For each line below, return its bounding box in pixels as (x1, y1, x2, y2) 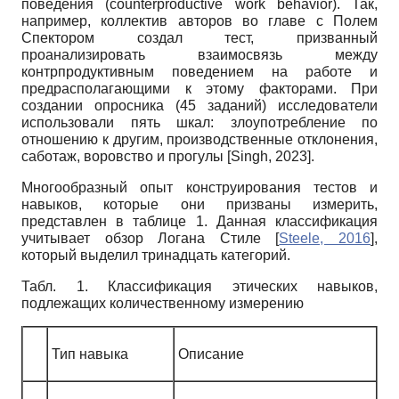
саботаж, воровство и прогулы (21, 148, 227, 164)
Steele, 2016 (279, 230, 371, 246)
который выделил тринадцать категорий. (21, 247, 290, 263)
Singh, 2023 (231, 148, 307, 164)
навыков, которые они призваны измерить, (21, 196, 378, 212)
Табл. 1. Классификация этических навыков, (21, 278, 378, 294)
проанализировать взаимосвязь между (21, 46, 378, 62)
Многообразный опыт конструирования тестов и (21, 179, 378, 195)
